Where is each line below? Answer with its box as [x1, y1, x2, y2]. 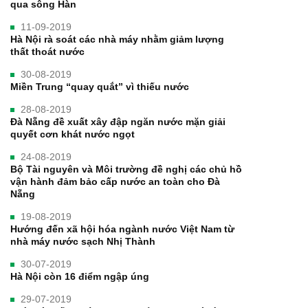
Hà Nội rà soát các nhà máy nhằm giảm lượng [10, 34, 224, 45]
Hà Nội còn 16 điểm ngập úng [10, 271, 149, 283]
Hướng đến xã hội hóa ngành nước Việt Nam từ [10, 223, 234, 235]
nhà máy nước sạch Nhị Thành [10, 236, 155, 247]
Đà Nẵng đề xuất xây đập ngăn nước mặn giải [10, 116, 225, 128]
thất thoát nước [10, 46, 85, 58]
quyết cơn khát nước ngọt [10, 129, 135, 140]
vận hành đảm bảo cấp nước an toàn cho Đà [10, 176, 220, 188]
